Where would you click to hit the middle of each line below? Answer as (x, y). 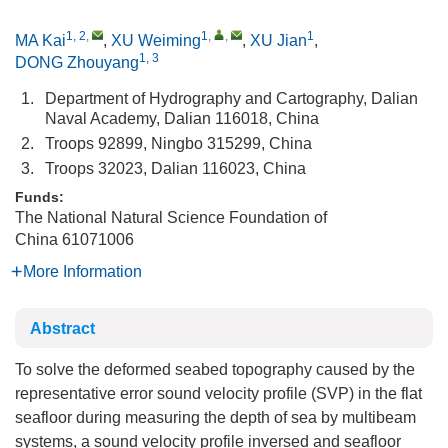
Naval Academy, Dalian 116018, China (182, 118)
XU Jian (278, 40)
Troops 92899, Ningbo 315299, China (178, 143)
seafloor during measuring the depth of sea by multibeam (215, 417)
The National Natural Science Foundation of (171, 217)
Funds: (41, 197)
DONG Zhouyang (77, 62)
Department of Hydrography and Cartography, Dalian (231, 98)
